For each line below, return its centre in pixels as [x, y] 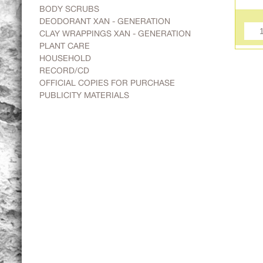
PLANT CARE [65, 46]
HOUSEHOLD [65, 58]
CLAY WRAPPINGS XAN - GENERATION [115, 33]
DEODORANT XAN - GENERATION [105, 21]
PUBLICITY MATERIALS [84, 95]
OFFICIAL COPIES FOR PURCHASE [107, 83]
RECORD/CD [64, 70]
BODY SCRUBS [69, 9]
